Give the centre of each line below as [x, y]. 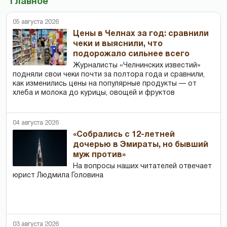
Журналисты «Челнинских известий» [137, 65]
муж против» [100, 155]
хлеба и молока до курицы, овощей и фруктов [94, 93]
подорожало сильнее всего [131, 54]
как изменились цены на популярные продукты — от [105, 84]
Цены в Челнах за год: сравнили [141, 34]
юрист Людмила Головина [58, 175]
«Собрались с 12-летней [124, 135]
